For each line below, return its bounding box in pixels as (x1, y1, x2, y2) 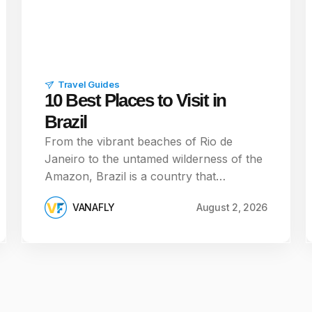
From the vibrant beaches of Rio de (45, 134, 233, 148)
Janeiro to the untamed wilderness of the (45, 152, 263, 166)
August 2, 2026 (196, 201, 267, 213)
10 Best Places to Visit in (45, 90, 226, 111)
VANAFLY (72, 201, 116, 213)
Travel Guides (58, 79, 120, 90)
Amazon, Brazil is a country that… (45, 169, 226, 183)
